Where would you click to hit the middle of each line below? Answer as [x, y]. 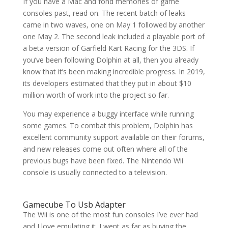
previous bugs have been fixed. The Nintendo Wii [103, 161]
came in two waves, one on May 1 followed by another [113, 25]
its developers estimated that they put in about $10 [107, 83]
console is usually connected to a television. [95, 172]
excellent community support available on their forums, [113, 137]
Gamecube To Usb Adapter [74, 205]
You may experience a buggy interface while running [108, 114]
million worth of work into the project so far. [96, 95]
